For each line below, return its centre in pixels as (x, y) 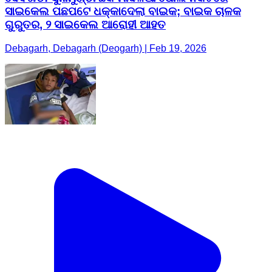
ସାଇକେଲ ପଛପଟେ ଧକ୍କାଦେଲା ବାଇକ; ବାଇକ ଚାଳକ (123, 11)
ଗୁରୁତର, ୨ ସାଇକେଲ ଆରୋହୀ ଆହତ (85, 24)
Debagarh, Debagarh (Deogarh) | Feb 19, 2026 (106, 48)
